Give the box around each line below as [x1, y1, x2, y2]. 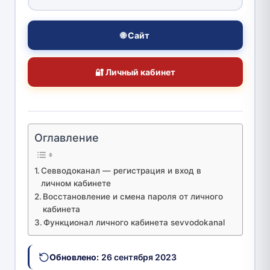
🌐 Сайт [121, 30, 149, 41]
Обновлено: [49, 252, 99, 263]
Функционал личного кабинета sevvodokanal [43, 218, 225, 228]
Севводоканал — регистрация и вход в [41, 166, 202, 176]
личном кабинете [41, 178, 111, 189]
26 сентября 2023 [101, 252, 177, 263]
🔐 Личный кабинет [95, 67, 175, 78]
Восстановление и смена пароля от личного [43, 192, 224, 202]
